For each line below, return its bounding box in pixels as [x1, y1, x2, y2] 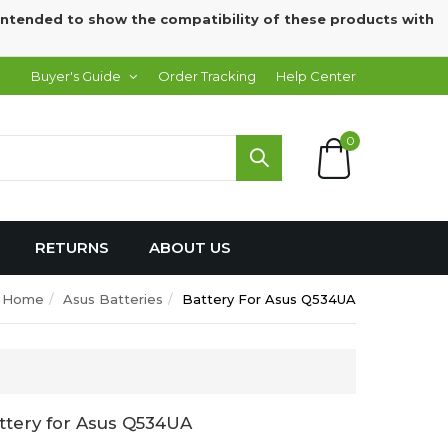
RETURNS [35, 238, 109, 257]
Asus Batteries [63, 291, 163, 307]
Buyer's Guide [31, 68, 121, 84]
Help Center [276, 68, 356, 84]
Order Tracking [158, 68, 256, 84]
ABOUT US [149, 238, 231, 257]
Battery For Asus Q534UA [182, 291, 356, 307]
